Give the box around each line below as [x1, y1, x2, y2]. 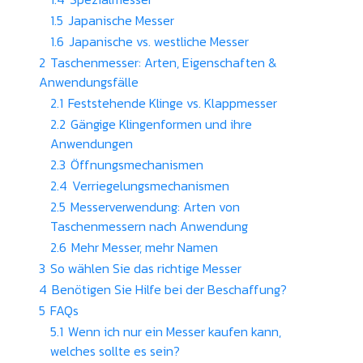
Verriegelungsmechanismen [72, 176, 229, 196]
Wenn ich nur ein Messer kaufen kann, [68, 322, 281, 342]
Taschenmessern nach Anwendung [50, 216, 248, 237]
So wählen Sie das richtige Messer [50, 258, 241, 279]
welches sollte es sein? [50, 341, 180, 361]
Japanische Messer [68, 11, 174, 31]
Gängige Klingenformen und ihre [70, 114, 252, 135]
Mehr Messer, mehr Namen [71, 237, 218, 258]
